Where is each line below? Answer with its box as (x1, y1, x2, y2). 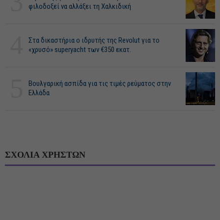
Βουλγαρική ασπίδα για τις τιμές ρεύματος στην (28, 79, 171, 88)
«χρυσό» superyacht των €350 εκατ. (28, 45, 131, 54)
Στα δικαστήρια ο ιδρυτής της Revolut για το (28, 36, 160, 45)
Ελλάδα (28, 88, 50, 97)
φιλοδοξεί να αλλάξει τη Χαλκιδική (28, 2, 131, 11)
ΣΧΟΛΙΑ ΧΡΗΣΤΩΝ (5, 150, 85, 160)
